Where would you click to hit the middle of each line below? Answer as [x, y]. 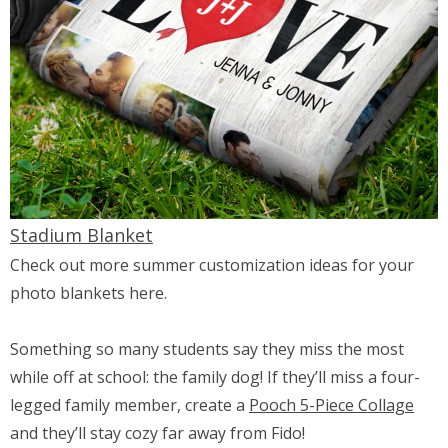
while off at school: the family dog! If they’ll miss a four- [215, 377]
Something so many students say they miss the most [207, 349]
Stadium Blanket [81, 234]
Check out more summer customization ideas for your [212, 264]
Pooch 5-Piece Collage [331, 405]
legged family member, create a [129, 405]
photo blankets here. [88, 292]
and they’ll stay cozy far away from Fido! [157, 433]
